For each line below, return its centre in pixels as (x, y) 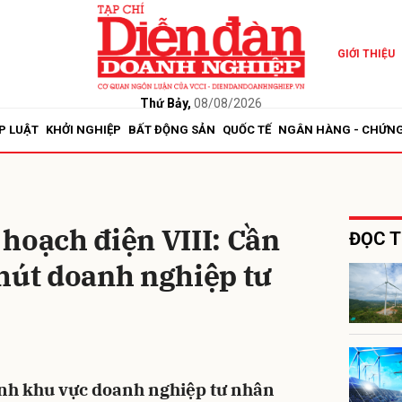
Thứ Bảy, (165, 103)
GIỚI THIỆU (366, 54)
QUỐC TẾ (247, 130)
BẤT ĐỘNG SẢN (172, 130)
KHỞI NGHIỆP (83, 130)
